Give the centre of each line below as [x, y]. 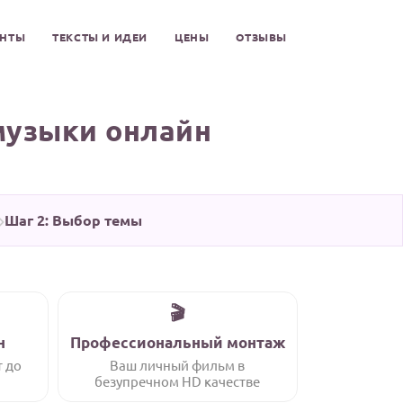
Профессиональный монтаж [177, 342]
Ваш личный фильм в [178, 365]
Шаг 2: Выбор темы [73, 220]
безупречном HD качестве [178, 381]
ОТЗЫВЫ [261, 37]
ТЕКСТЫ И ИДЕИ [100, 37]
